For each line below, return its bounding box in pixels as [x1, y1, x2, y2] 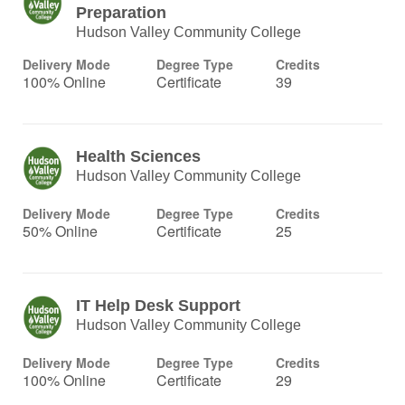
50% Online [23, 221, 98, 241]
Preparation [76, 4, 167, 22]
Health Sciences [76, 147, 202, 165]
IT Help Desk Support [76, 297, 241, 315]
